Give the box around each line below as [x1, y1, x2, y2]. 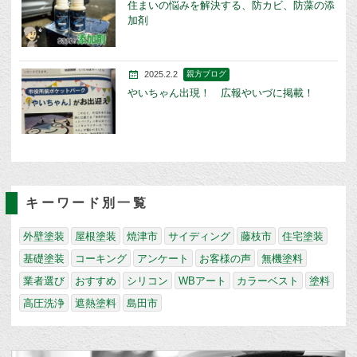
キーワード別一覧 [25, 196, 148, 210]
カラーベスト [237, 275, 300, 288]
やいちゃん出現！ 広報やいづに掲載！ [127, 86, 314, 99]
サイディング [168, 230, 231, 243]
